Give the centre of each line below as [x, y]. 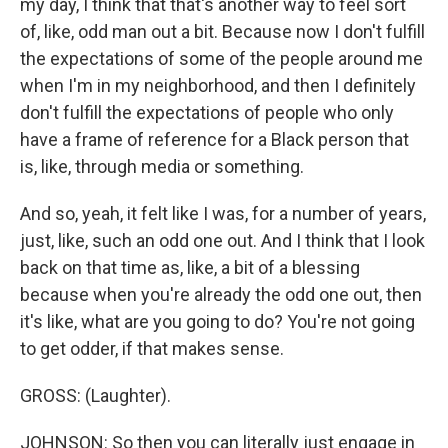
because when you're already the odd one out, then [221, 294]
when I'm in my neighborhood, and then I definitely [218, 85]
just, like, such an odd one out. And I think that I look [222, 240]
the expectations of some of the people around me [221, 58]
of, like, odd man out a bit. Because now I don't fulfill [222, 31]
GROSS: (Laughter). [95, 395]
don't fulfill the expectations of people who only [207, 112]
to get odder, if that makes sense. [152, 348]
